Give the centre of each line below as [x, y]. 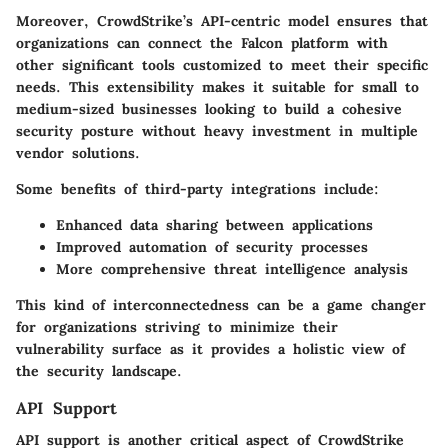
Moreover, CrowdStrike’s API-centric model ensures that [222, 20]
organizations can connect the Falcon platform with [202, 42]
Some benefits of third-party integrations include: [197, 188]
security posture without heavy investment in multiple [217, 130]
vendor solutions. [78, 152]
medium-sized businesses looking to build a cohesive [209, 108]
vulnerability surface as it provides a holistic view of [210, 348]
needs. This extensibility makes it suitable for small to [217, 86]
